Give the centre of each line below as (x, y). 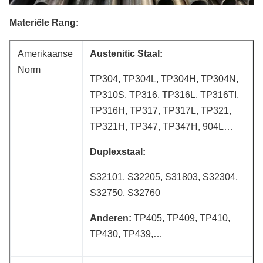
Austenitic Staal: (126, 53)
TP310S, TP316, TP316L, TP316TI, (164, 95)
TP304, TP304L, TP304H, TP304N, (164, 79)
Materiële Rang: (44, 22)
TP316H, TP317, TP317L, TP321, (161, 110)
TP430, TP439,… (126, 234)
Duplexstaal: (118, 151)
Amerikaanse (45, 53)
